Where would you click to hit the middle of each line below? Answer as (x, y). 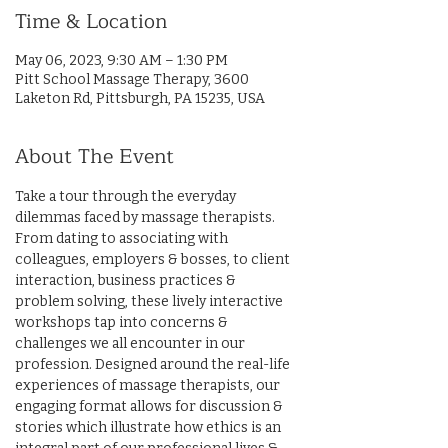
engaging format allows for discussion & (150, 406)
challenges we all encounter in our (131, 343)
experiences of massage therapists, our (149, 385)
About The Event (94, 156)
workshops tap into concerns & (123, 322)
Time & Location (91, 21)
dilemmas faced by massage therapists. (146, 217)
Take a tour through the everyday (127, 196)
